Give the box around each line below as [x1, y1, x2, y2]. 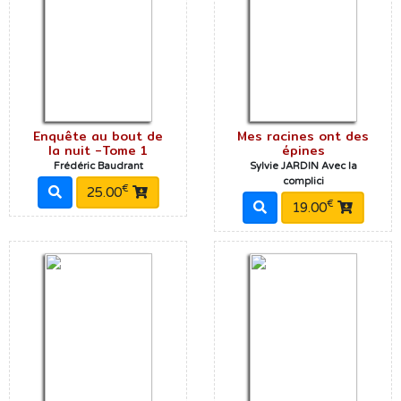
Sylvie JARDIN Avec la [249, 160, 357, 173]
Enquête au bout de [33, 126, 163, 147]
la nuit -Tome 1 [48, 141, 148, 161]
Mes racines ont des [237, 126, 369, 147]
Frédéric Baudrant [53, 160, 143, 173]
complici [282, 175, 324, 188]
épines [281, 141, 325, 161]
